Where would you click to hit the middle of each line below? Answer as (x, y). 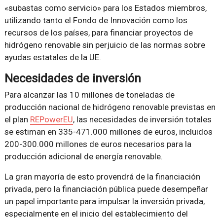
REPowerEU (51, 119)
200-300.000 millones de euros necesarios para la (98, 144)
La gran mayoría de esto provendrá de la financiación (102, 176)
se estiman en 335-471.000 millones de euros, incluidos (108, 131)
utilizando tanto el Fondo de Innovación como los (96, 20)
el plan (17, 119)
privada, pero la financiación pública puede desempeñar (106, 189)
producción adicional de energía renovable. (83, 156)
